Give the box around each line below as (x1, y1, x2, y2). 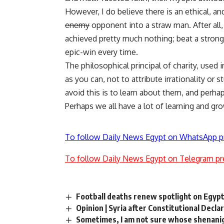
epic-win (65, 47, 96, 57)
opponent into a (89, 20, 151, 30)
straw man (151, 20, 189, 30)
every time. (96, 47, 138, 57)
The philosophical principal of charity (65, 60, 196, 71)
